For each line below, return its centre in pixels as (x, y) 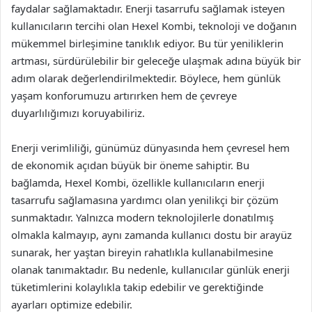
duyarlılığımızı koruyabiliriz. (78, 113)
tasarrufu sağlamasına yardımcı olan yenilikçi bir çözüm (145, 200)
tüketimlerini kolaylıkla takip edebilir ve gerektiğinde (137, 287)
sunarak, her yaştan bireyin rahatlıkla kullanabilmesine (142, 252)
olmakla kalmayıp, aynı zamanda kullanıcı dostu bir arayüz (151, 235)
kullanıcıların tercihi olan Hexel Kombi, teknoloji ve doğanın (154, 26)
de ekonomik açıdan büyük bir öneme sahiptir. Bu (130, 165)
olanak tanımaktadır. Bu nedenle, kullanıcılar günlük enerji (150, 270)
